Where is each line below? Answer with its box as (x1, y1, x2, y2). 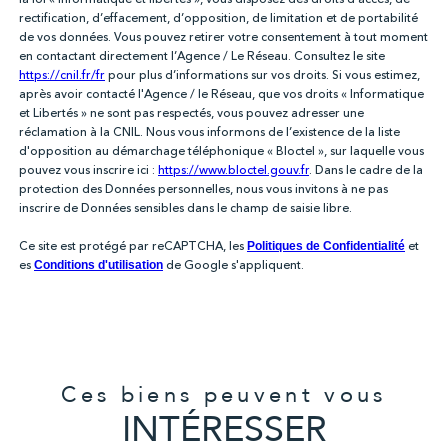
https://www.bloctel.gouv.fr (158, 160, 309, 180)
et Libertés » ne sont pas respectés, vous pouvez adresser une (19, 103, 364, 123)
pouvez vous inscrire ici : (19, 160, 158, 180)
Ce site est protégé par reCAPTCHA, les (19, 236, 247, 256)
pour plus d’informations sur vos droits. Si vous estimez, (105, 65, 420, 85)
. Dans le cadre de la (309, 160, 423, 180)
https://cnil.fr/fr (19, 65, 105, 85)
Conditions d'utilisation (34, 257, 163, 272)
